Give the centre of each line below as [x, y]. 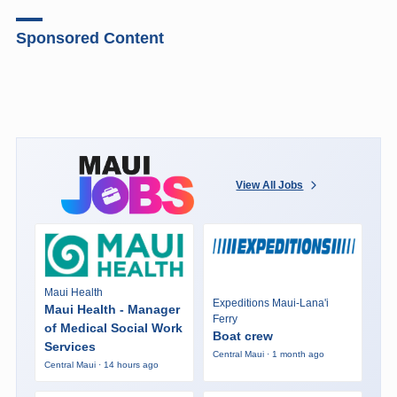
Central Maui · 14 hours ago [101, 364]
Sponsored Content [90, 38]
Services [70, 346]
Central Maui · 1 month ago [268, 354]
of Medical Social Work [113, 327]
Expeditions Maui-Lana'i [270, 303]
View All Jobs [270, 185]
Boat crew [242, 335]
